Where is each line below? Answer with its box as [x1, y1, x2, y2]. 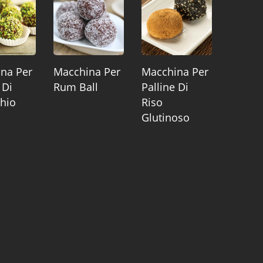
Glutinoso [141, 110, 190, 125]
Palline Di [141, 80, 188, 95]
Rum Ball [53, 80, 98, 95]
